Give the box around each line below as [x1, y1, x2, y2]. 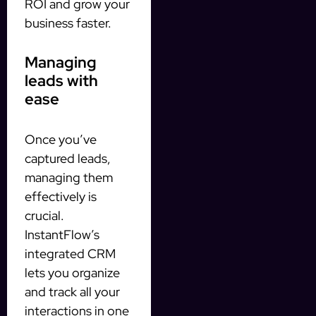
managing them [25, 169, 113, 186]
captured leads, [25, 150, 111, 167]
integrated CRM [25, 245, 116, 262]
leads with [25, 71, 98, 92]
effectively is [25, 188, 97, 205]
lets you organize [25, 265, 120, 281]
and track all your [25, 284, 120, 300]
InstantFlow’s [25, 226, 99, 243]
